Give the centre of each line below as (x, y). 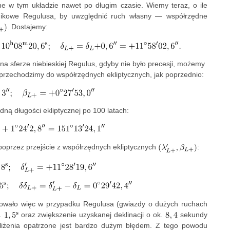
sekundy (193, 214)
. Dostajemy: (27, 26)
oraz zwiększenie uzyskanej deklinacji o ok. (92, 214)
